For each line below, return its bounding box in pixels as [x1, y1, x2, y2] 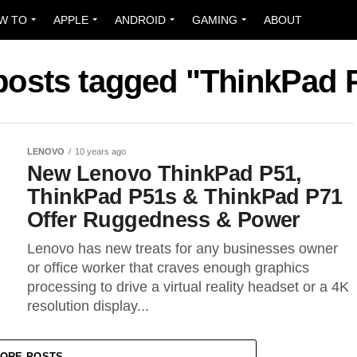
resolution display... [27, 298, 149, 314]
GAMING [192, 14, 237, 26]
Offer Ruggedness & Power [27, 207, 300, 232]
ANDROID [115, 14, 166, 26]
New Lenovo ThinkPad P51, [27, 161, 302, 186]
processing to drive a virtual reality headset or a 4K [27, 279, 349, 295]
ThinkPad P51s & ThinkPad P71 [27, 184, 343, 209]
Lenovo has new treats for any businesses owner [27, 241, 338, 257]
